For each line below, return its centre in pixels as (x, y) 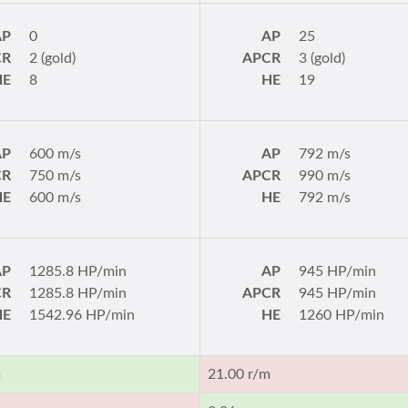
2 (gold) (53, 58)
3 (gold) (322, 58)
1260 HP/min (342, 315)
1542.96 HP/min (82, 315)
